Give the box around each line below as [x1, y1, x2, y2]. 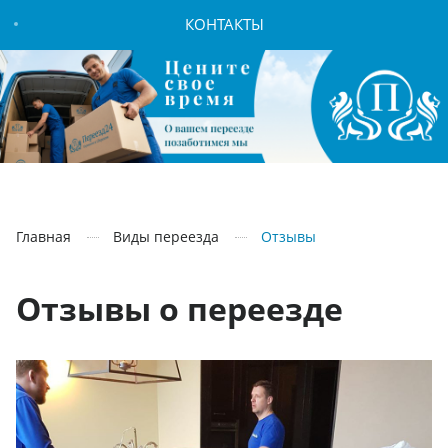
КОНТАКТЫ [184, 13, 264, 34]
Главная [16, 226, 71, 246]
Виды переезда [113, 226, 219, 246]
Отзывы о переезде [16, 286, 343, 330]
